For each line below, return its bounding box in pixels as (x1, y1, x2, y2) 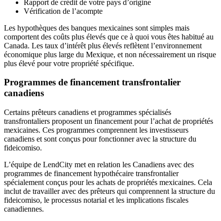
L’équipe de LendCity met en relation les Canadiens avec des (4, 160, 194, 169)
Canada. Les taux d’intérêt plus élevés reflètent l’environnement (4, 41, 202, 50)
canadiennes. (4, 205, 44, 213)
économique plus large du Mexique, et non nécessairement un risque (4, 50, 216, 59)
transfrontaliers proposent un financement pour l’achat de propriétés (4, 117, 213, 125)
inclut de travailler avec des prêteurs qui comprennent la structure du (4, 187, 215, 195)
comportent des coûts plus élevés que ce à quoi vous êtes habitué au (4, 32, 214, 41)
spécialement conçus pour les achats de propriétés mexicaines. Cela (4, 178, 212, 186)
